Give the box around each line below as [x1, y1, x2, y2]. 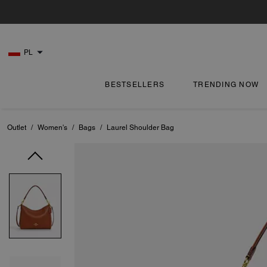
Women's [38, 123, 67, 132]
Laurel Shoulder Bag [107, 123, 174, 132]
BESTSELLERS [105, 80, 165, 89]
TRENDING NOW [193, 80, 259, 89]
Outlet [7, 123, 26, 132]
